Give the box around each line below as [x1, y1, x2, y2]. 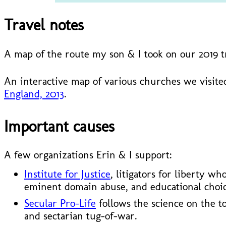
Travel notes [4, 15, 84, 34]
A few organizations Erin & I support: [4, 148, 172, 161]
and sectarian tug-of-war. [24, 209, 137, 222]
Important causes [4, 117, 115, 136]
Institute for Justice [24, 167, 110, 181]
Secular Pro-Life [24, 197, 96, 210]
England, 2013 [4, 87, 64, 100]
